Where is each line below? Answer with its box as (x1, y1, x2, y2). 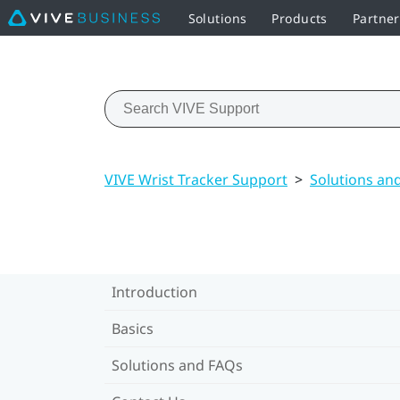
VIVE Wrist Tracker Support (104, 169, 287, 189)
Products (271, 9, 328, 27)
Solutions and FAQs (112, 354, 243, 375)
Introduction (112, 281, 197, 302)
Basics (112, 318, 154, 338)
